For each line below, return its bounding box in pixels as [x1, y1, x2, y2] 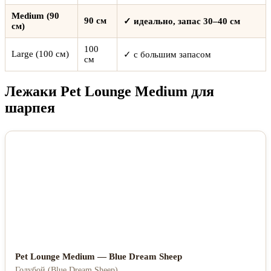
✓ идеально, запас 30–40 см [123, 16, 240, 26]
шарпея [5, 99, 55, 116]
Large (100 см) [11, 48, 69, 59]
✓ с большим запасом [123, 49, 211, 59]
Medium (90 [11, 10, 59, 21]
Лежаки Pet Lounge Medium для [5, 83, 214, 99]
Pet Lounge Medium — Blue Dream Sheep [15, 250, 182, 261]
